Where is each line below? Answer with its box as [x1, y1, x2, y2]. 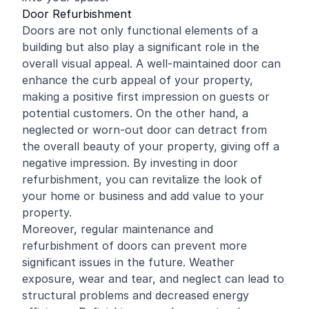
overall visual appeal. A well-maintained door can [22, 57, 281, 70]
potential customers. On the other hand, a [22, 106, 248, 120]
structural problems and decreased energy [22, 288, 249, 302]
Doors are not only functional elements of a [22, 23, 258, 37]
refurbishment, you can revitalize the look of [22, 172, 262, 186]
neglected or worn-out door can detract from [22, 123, 267, 137]
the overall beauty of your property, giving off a [22, 139, 279, 153]
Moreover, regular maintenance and [22, 222, 213, 236]
